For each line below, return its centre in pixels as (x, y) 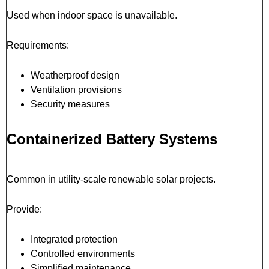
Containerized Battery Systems (112, 139)
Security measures (70, 104)
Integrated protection (74, 239)
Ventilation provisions (76, 89)
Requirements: (38, 45)
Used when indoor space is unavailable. (92, 15)
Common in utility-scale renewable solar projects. (111, 179)
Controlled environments (83, 253)
